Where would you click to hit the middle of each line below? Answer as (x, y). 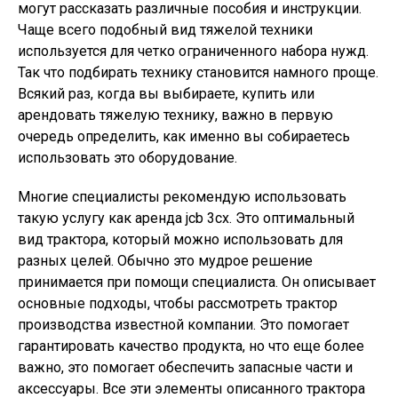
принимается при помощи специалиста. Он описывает (197, 282)
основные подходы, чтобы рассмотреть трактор (178, 303)
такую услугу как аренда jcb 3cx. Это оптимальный (186, 218)
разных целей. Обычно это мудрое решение (165, 261)
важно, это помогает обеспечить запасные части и (185, 367)
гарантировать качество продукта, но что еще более (191, 346)
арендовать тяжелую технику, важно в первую (175, 115)
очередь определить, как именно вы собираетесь (184, 136)
